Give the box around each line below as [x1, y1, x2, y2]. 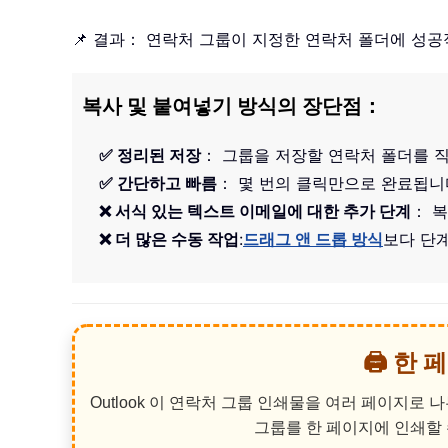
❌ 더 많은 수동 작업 [99, 228, 239, 249]
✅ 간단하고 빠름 [99, 172, 217, 193]
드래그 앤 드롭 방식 [243, 228, 383, 249]
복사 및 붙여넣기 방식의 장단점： [82, 92, 382, 120]
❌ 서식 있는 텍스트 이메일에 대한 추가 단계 [99, 200, 411, 221]
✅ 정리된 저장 [99, 144, 201, 165]
